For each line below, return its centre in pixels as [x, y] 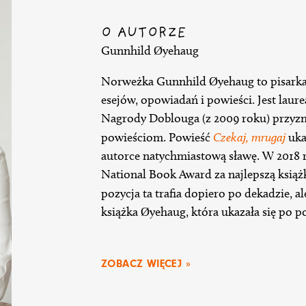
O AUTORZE [144, 33]
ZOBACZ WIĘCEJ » [146, 263]
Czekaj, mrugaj [249, 137]
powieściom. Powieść [157, 137]
